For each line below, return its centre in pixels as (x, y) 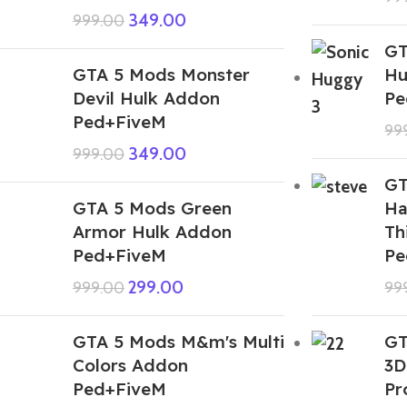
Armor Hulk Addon (152, 231)
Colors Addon (130, 365)
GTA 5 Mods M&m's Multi (179, 341)
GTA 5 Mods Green (152, 208)
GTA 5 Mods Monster (161, 74)
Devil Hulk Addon (146, 98)
